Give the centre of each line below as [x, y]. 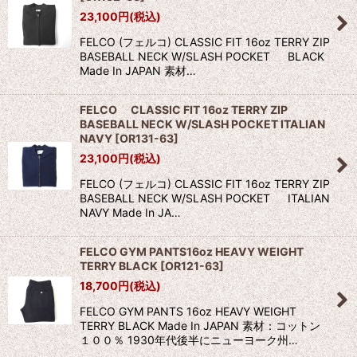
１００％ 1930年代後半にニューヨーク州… [189, 340]
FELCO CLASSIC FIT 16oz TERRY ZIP [184, 110]
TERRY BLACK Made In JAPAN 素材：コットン [200, 326]
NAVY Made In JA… [130, 213]
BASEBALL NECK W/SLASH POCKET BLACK [202, 57]
